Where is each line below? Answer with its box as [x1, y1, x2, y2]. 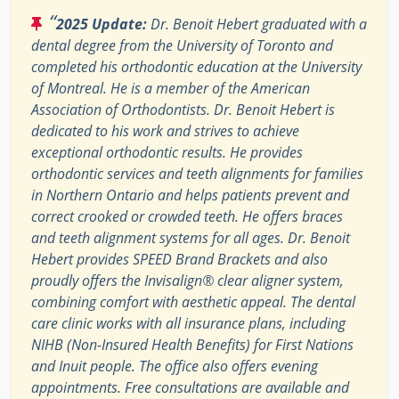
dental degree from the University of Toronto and [31, 36, 333, 56]
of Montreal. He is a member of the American [31, 78, 310, 99]
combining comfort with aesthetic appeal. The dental [31, 292, 355, 313]
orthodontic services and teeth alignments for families [31, 164, 363, 184]
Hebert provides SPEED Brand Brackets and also [31, 249, 328, 270]
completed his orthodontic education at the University [31, 57, 362, 77]
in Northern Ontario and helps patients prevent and [31, 185, 349, 206]
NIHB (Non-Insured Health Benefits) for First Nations [31, 335, 354, 355]
